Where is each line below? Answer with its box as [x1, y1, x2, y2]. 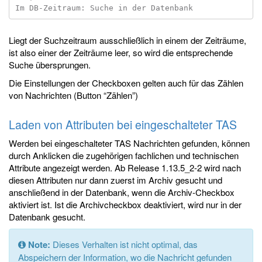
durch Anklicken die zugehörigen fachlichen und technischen [9, 149, 239, 161]
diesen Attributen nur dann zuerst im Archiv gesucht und [9, 174, 222, 186]
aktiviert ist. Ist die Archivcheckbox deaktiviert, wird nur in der [9, 198, 242, 211]
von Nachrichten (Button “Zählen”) [9, 89, 138, 101]
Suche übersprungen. [9, 58, 91, 71]
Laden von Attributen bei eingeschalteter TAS [9, 116, 237, 133]
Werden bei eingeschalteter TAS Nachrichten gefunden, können [9, 137, 250, 149]
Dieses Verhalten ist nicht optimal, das [50, 238, 198, 250]
